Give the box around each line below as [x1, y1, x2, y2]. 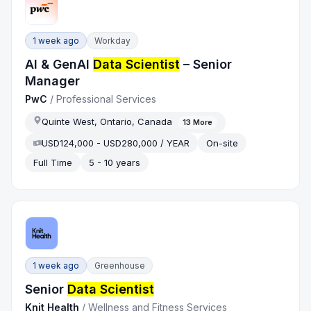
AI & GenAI [25, 56, 94, 72]
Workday [94, 35, 131, 46]
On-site [206, 137, 239, 149]
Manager [25, 73, 81, 88]
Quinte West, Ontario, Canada [42, 115, 173, 127]
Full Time [33, 156, 73, 168]
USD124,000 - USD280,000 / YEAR [42, 137, 190, 149]
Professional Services [56, 92, 157, 105]
